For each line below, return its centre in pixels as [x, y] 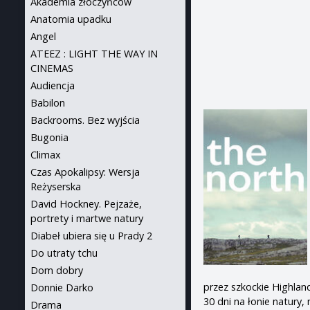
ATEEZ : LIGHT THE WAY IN [94, 54]
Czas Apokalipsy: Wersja [85, 172]
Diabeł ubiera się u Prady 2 [91, 236]
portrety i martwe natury [87, 218]
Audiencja [53, 85]
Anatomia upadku [71, 19]
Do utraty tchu [64, 253]
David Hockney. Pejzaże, [86, 204]
